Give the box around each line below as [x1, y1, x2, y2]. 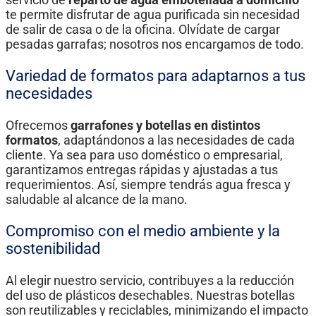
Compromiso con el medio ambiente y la [6, 222, 280, 241]
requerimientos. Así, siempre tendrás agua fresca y [6, 177, 291, 193]
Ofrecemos [6, 118, 71, 133]
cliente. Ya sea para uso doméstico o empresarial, [6, 147, 283, 163]
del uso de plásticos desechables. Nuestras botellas [6, 288, 295, 303]
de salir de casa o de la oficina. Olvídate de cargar [6, 22, 280, 37]
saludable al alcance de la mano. [6, 192, 188, 207]
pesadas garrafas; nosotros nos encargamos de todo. [6, 37, 304, 52]
